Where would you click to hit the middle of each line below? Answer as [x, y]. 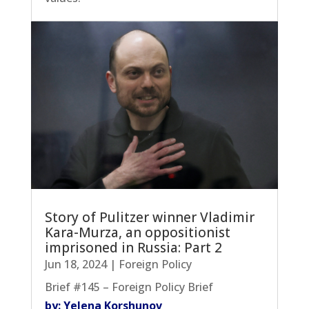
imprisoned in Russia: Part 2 [133, 247]
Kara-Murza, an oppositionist [137, 232]
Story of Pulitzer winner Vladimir [149, 217]
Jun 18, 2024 [76, 264]
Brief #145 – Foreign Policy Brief [129, 287]
